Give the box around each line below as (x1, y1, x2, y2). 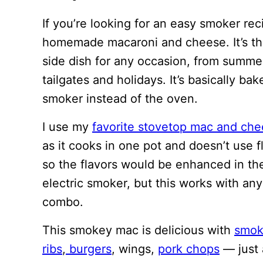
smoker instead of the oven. (42, 92, 198, 106)
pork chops (158, 242, 220, 256)
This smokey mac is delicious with (42, 223, 234, 237)
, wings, (112, 242, 158, 256)
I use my (42, 120, 92, 134)
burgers (66, 242, 112, 256)
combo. (42, 195, 83, 209)
